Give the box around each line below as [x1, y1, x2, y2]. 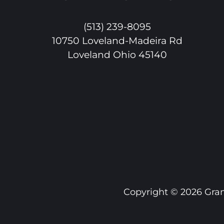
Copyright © [123, 186, 180, 197]
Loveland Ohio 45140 [67, 49, 167, 60]
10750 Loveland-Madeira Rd [51, 35, 182, 46]
